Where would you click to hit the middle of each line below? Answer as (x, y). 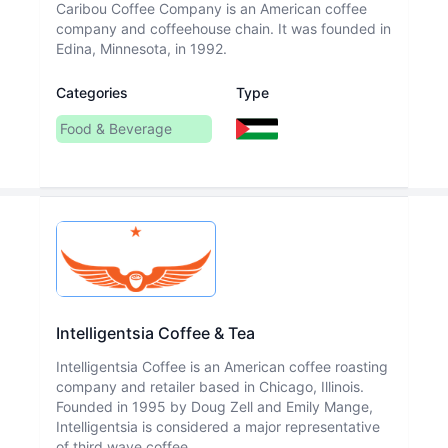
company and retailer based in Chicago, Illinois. (210, 387)
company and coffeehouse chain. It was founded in (223, 28)
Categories (92, 92)
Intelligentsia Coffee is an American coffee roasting (222, 367)
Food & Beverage (116, 128)
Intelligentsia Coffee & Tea (155, 333)
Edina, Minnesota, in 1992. (141, 48)
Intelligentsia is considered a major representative (218, 427)
